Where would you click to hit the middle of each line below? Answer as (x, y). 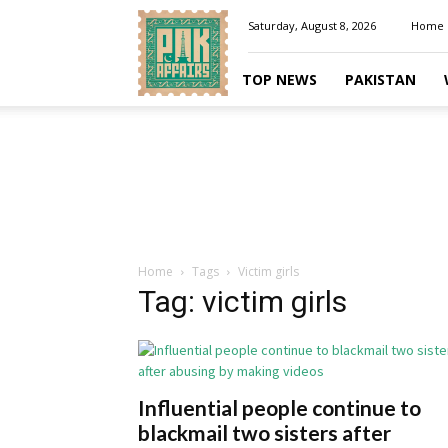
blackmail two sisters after (264, 432)
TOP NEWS (279, 79)
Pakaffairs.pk (175, 15)
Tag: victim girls (242, 301)
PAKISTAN (380, 79)
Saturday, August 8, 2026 (312, 25)
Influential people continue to (279, 407)
